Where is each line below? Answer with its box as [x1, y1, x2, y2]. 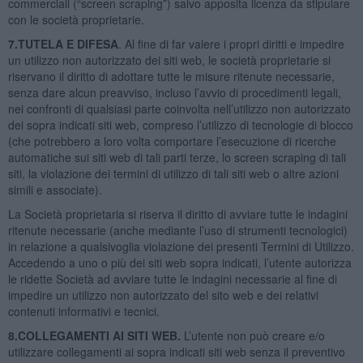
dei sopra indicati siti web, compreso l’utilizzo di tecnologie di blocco [7, 116, 353, 133]
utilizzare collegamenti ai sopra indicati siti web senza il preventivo [7, 343, 345, 360]
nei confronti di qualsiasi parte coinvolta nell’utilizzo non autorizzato [7, 100, 351, 117]
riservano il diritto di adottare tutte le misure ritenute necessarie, [7, 67, 335, 84]
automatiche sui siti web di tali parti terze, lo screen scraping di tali [7, 148, 346, 165]
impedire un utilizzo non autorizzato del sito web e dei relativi [7, 286, 318, 303]
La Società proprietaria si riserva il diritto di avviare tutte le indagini [7, 205, 348, 222]
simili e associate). [7, 181, 102, 198]
